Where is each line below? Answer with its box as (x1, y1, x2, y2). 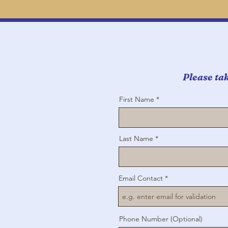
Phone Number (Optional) (119, 214, 203, 224)
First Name (119, 95, 154, 104)
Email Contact (119, 174, 163, 183)
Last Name (119, 134, 153, 144)
